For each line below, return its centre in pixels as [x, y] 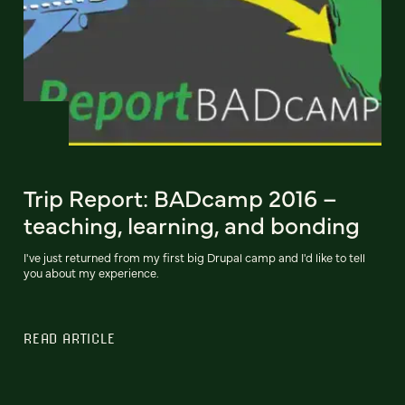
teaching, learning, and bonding [192, 225]
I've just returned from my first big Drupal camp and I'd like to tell [194, 258]
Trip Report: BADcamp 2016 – [180, 198]
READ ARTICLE [70, 339]
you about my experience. [91, 273]
